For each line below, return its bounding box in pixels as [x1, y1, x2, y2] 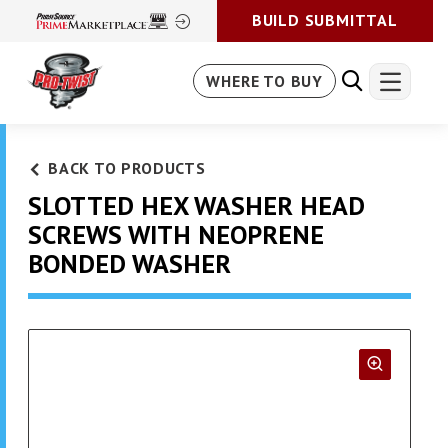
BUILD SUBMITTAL [251, 10, 398, 30]
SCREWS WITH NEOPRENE [28, 218, 324, 252]
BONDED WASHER [28, 247, 231, 281]
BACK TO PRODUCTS [48, 158, 206, 179]
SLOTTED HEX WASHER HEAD [28, 189, 365, 223]
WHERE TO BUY [206, 71, 323, 92]
